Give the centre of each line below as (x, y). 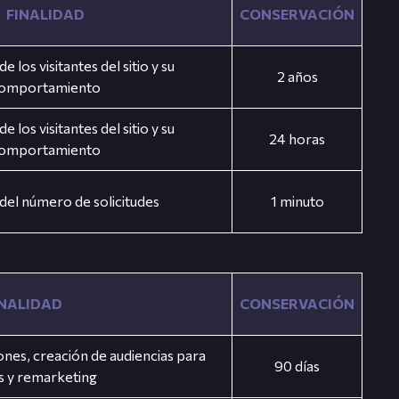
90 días (297, 366)
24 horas (297, 138)
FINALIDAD (46, 14)
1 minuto (297, 201)
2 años (297, 76)
